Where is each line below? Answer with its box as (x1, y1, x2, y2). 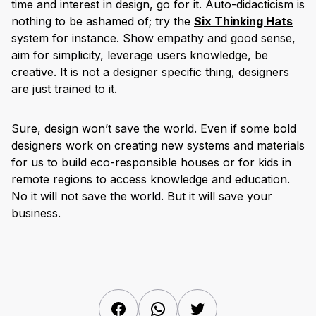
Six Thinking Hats (194, 14, 293, 29)
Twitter (205, 300, 242, 315)
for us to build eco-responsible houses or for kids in (11, 155, 291, 170)
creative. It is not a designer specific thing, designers (11, 65, 289, 80)
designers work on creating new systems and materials (11, 138, 305, 153)
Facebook (126, 300, 180, 315)
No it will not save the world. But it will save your (11, 189, 272, 204)
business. (11, 206, 61, 221)
